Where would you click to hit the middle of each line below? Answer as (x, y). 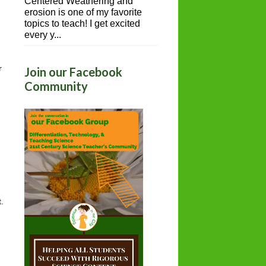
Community (56, 86)
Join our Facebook (73, 72)
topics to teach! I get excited (82, 24)
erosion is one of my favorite (83, 12)
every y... (43, 35)
